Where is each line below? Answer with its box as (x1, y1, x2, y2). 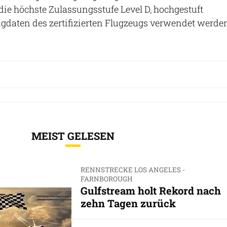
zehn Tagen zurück (80, 196, 176, 210)
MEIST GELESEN (31, 129, 115, 142)
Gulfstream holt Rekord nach (80, 183, 221, 197)
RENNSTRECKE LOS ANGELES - (80, 165, 185, 174)
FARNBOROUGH (80, 174, 132, 183)
